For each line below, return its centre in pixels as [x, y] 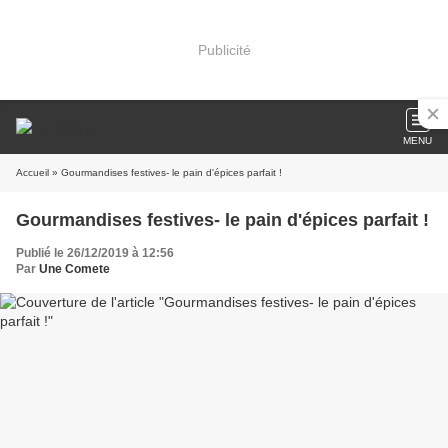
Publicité [224, 49]
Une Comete [74, 269]
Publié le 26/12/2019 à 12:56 [95, 253]
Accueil [32, 172]
